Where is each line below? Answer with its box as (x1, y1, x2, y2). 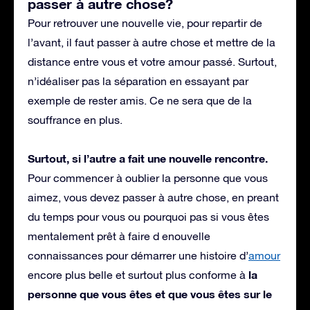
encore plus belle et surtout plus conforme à (28, 268, 248, 281)
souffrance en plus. (28, 113, 122, 126)
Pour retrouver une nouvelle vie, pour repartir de (28, 16, 262, 29)
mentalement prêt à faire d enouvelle (28, 229, 210, 242)
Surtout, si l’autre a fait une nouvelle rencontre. (28, 151, 268, 165)
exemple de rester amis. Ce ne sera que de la (28, 93, 252, 107)
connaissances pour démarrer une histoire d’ (28, 248, 248, 262)
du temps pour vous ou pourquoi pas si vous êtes (28, 210, 269, 223)
